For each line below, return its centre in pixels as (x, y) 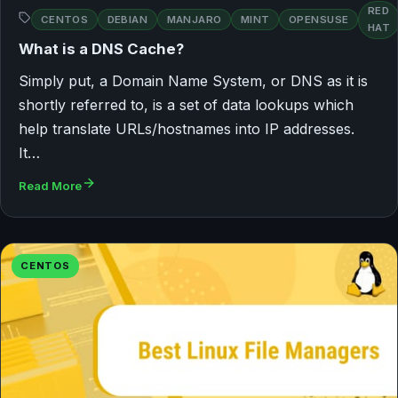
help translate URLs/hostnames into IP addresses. (187, 128)
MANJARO (194, 19)
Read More (50, 185)
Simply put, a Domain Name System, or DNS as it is (193, 80)
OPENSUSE (318, 19)
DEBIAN (127, 19)
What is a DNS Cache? (101, 48)
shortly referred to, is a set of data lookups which (186, 104)
